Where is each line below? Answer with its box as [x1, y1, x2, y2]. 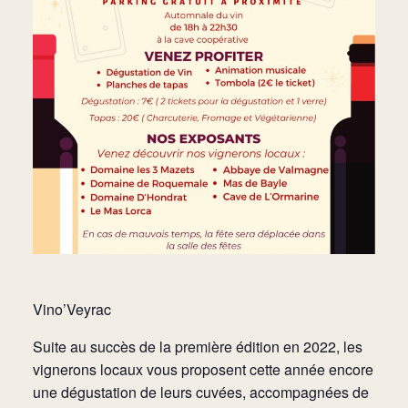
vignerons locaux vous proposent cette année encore [33, 359, 373, 381]
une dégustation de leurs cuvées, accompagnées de [33, 382, 369, 403]
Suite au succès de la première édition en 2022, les [33, 336, 362, 358]
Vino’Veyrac [33, 299, 111, 321]
